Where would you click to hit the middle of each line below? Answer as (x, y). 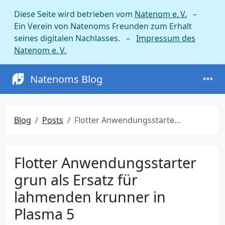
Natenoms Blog (66, 79)
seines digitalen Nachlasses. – (75, 38)
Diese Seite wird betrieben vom (74, 14)
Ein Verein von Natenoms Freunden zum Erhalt (103, 26)
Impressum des (166, 38)
